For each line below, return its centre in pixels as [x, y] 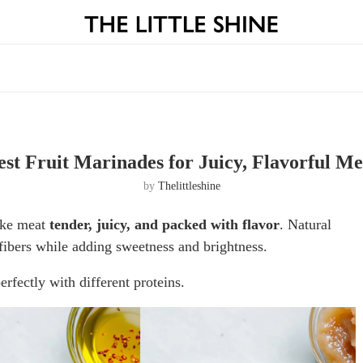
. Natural [305, 224]
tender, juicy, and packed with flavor [164, 224]
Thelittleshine [189, 186]
